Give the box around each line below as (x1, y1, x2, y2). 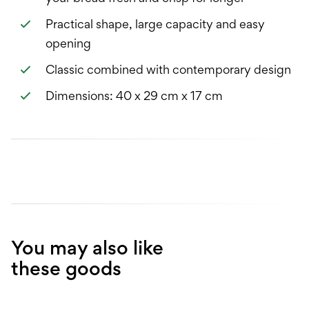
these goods (11, 256, 121, 280)
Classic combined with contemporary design (45, 61, 291, 77)
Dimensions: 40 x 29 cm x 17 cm (45, 88, 223, 103)
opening (45, 35, 91, 50)
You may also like (11, 235, 163, 259)
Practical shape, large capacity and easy (45, 16, 265, 31)
